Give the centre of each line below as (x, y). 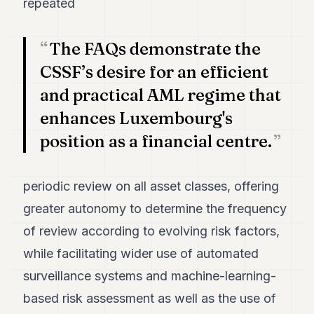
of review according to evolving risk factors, (152, 231)
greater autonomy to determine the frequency (155, 208)
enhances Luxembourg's (137, 118)
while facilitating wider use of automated (141, 253)
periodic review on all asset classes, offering (151, 186)
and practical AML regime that (161, 95)
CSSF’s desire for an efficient (155, 71)
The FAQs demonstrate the (155, 48)
